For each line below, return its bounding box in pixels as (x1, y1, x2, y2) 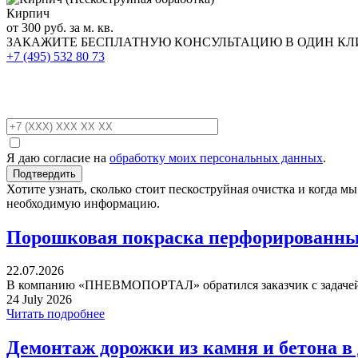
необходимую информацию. (6, 196, 160, 210)
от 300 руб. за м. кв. (6, 20, 113, 34)
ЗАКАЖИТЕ (6, 34, 81, 49)
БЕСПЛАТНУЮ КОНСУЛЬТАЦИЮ (81, 34, 282, 49)
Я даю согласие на (6, 150, 109, 165)
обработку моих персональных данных (109, 150, 323, 165)
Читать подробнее (6, 307, 105, 321)
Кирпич (6, 6, 50, 20)
